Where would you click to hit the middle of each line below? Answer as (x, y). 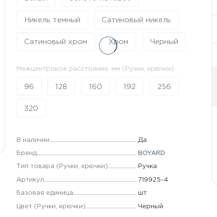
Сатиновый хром (55, 42)
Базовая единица (45, 193)
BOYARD (151, 153)
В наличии (33, 140)
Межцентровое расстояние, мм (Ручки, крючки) (95, 69)
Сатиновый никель (137, 20)
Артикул (30, 179)
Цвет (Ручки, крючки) (51, 206)
